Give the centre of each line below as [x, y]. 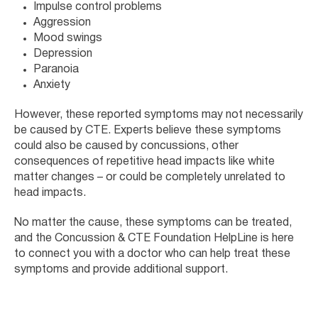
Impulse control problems [98, 7]
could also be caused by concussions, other [126, 146]
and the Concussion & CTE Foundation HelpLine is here [154, 238]
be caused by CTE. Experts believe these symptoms [148, 130]
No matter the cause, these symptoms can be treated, [153, 223]
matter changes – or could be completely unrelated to [150, 177]
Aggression [62, 22]
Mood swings [68, 38]
